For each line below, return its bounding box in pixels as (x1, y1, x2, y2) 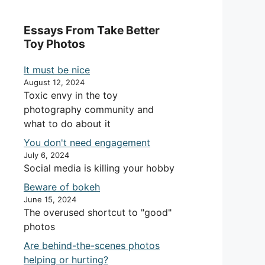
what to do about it (24, 118, 111, 130)
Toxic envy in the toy (24, 89, 118, 101)
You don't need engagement (24, 137, 150, 148)
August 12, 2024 (24, 77, 85, 87)
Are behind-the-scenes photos (24, 240, 160, 251)
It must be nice (24, 64, 90, 76)
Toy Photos (24, 37, 85, 51)
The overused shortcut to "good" (24, 206, 172, 218)
